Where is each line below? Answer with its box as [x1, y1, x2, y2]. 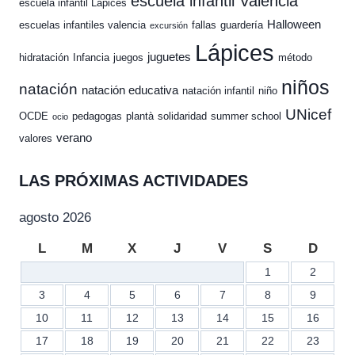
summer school [211, 110, 281, 123]
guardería [220, 19, 263, 32]
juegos [113, 52, 143, 64]
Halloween [267, 17, 321, 32]
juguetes [147, 50, 191, 64]
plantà [126, 110, 154, 123]
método [278, 52, 312, 64]
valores [19, 132, 52, 145]
